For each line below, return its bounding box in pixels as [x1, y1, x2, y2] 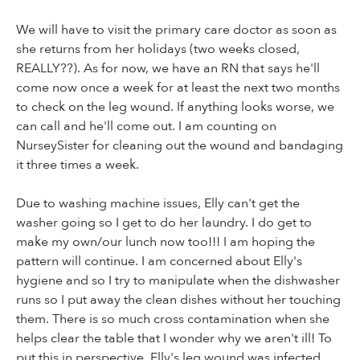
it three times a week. [16, 155, 139, 174]
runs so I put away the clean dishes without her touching [16, 290, 341, 309]
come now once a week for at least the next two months [16, 78, 340, 96]
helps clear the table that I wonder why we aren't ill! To [16, 329, 332, 347]
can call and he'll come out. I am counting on [16, 117, 276, 135]
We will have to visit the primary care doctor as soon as [16, 20, 337, 39]
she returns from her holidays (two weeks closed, [16, 39, 300, 58]
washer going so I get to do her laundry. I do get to [16, 213, 312, 231]
